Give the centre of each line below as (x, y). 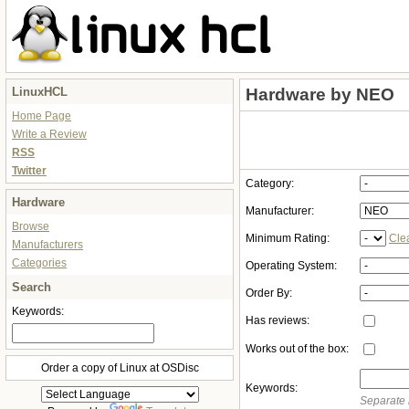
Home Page (42, 116)
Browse (31, 226)
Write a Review (49, 134)
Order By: (269, 293)
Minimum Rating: (288, 238)
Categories (39, 263)
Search (31, 287)
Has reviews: (278, 320)
